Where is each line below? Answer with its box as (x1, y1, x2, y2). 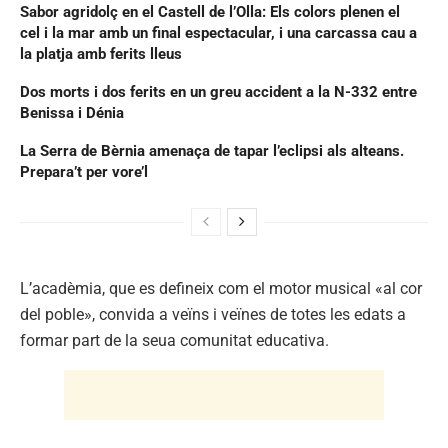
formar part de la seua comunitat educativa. (20, 330, 329, 350)
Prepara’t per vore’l (20, 162, 148, 181)
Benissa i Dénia (20, 103, 124, 122)
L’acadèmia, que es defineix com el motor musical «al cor (20, 278, 422, 298)
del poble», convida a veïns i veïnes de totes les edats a (20, 304, 406, 324)
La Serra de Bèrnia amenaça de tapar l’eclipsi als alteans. (20, 141, 404, 160)
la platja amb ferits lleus (20, 44, 182, 63)
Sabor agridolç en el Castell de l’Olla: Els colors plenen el (20, 2, 400, 21)
